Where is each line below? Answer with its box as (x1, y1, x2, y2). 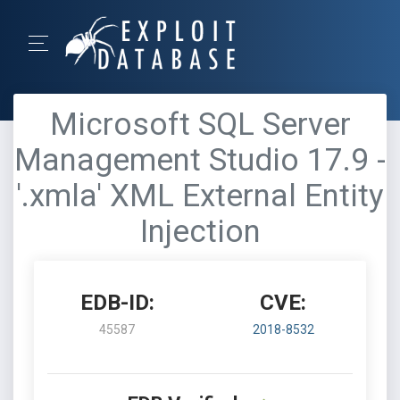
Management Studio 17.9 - (14, 142, 386, 179)
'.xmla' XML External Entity (16, 178, 384, 214)
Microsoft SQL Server (49, 106, 351, 143)
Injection (139, 213, 261, 250)
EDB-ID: (79, 290, 154, 315)
